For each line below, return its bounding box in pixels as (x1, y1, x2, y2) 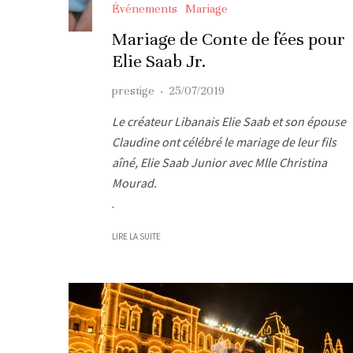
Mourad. (112, 174, 157, 191)
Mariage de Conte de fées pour (112, 28, 345, 50)
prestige (112, 83, 154, 98)
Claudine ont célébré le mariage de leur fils (112, 133, 336, 150)
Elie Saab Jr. (112, 50, 206, 72)
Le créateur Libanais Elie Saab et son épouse (112, 113, 346, 129)
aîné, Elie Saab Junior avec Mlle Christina (112, 154, 327, 170)
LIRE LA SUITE (112, 230, 161, 242)
